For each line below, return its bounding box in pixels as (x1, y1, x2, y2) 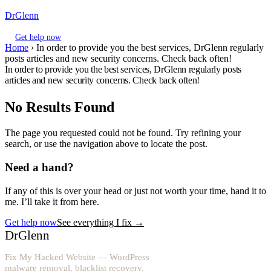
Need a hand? (5, 161, 74, 174)
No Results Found (5, 99, 114, 116)
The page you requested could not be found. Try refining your (5, 128, 241, 139)
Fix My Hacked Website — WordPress (5, 251, 149, 262)
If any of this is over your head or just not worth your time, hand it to (5, 185, 266, 196)
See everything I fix (57, 217, 134, 227)
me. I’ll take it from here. (5, 196, 99, 207)
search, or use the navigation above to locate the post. (5, 139, 207, 149)
